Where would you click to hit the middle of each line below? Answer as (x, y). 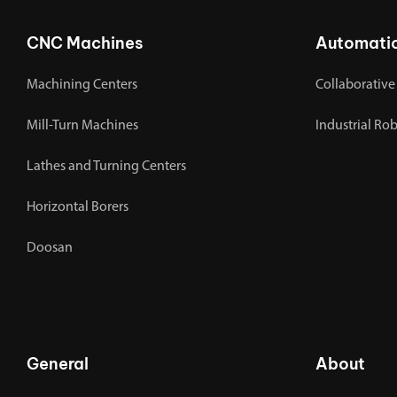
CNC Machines (85, 43)
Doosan (50, 249)
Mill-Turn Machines (82, 126)
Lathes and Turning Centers (106, 167)
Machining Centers (82, 86)
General (58, 364)
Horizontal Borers (78, 208)
